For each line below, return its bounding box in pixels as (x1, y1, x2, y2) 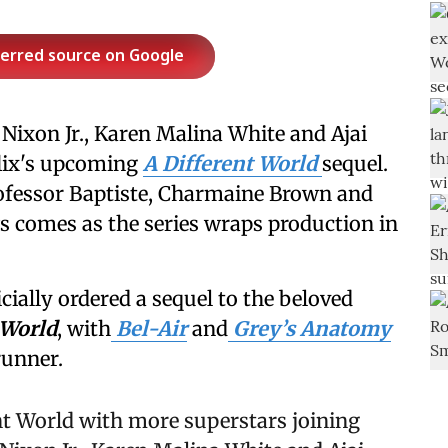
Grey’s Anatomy (233, 316, 391, 341)
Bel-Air (116, 316, 187, 341)
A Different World (143, 151, 317, 176)
